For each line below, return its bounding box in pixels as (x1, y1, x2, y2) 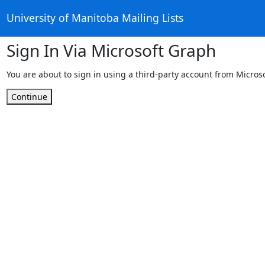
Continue (11, 91, 47, 102)
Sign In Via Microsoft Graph (6, 38, 216, 62)
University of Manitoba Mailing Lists (6, 11, 183, 25)
